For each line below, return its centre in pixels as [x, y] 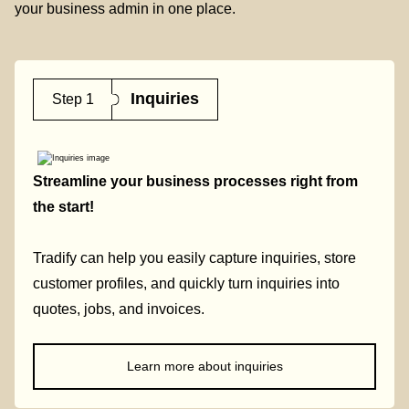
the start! [63, 207]
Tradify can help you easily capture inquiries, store [194, 258]
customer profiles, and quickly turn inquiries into [186, 284]
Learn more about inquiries [204, 366]
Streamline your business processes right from [195, 182]
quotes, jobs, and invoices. [119, 309]
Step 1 [73, 100]
